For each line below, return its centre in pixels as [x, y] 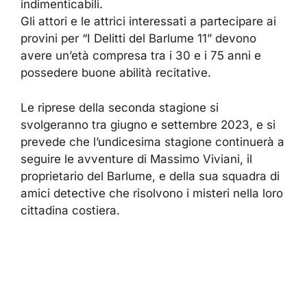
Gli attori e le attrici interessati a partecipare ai [148, 22]
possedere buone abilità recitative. [116, 73]
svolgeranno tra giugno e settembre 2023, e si [148, 124]
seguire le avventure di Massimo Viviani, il [136, 159]
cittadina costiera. [70, 210]
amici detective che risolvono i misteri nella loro [152, 193]
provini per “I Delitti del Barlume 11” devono [138, 39]
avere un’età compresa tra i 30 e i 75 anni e [141, 56]
